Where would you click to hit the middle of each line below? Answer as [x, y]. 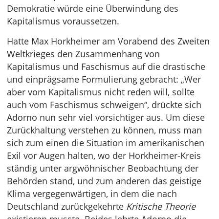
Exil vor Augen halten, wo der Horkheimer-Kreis [104, 156]
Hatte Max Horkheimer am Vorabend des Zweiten [108, 41]
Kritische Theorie [161, 207]
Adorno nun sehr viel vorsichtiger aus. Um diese [106, 118]
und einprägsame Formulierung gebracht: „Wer [104, 79]
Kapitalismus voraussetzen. [63, 21]
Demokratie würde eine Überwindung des [93, 9]
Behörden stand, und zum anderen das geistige [104, 181]
